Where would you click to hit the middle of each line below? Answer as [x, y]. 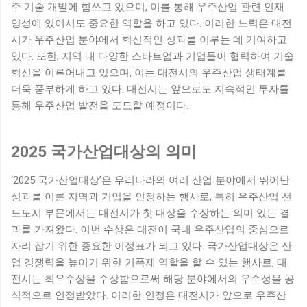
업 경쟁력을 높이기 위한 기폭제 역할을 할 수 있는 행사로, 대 [149, 263]
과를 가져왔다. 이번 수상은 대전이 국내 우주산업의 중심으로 [150, 230]
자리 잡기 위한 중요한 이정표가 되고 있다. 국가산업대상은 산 [151, 246]
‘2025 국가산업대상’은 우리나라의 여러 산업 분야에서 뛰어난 [150, 181]
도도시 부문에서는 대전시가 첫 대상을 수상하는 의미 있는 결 [150, 213]
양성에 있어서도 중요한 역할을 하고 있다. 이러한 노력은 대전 [151, 23]
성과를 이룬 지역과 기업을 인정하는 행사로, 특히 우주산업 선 [151, 197]
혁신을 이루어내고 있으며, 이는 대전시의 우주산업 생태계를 [149, 72]
